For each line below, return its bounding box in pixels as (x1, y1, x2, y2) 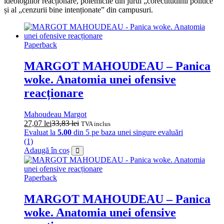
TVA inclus (81, 120, 110, 128)
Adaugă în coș (24, 146, 69, 155)
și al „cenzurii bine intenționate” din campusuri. (4, 5, 153, 14)
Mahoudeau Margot (24, 110, 86, 119)
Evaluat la (24, 128, 57, 137)
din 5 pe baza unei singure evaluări (71, 128, 183, 137)
